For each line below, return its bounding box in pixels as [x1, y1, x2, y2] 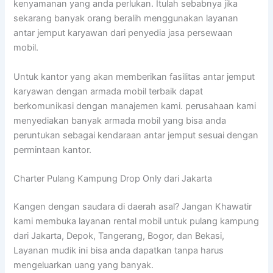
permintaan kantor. [13, 144, 92, 155]
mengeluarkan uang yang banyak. [13, 260, 154, 271]
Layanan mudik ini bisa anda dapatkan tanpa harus [13, 245, 224, 257]
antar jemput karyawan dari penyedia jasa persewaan [13, 27, 233, 39]
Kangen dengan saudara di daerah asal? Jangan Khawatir [13, 201, 252, 213]
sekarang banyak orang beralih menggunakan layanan [13, 13, 239, 24]
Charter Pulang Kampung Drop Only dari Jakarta [13, 173, 213, 185]
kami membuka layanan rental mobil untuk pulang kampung [13, 216, 260, 227]
